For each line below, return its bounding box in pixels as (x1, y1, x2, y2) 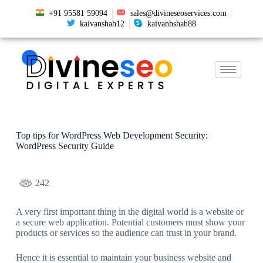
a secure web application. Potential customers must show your (15, 217, 245, 228)
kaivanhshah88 (147, 19, 196, 28)
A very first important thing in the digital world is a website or (15, 207, 244, 217)
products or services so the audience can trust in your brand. (15, 228, 237, 238)
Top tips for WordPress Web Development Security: (15, 130, 208, 141)
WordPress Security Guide (15, 141, 114, 151)
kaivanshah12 (80, 19, 125, 28)
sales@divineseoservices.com (130, 8, 227, 18)
